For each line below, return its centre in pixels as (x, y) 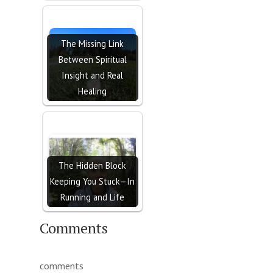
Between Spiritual (92, 60)
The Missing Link (93, 44)
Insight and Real (93, 76)
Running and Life (93, 197)
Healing (93, 91)
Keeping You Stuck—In (93, 182)
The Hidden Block (93, 166)
